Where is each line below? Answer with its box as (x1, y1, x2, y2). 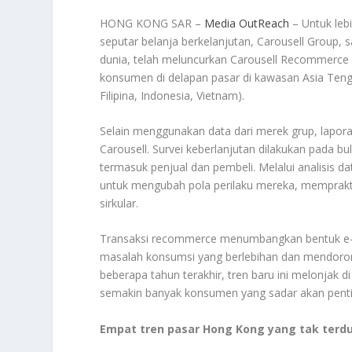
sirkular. (100, 196, 139, 211)
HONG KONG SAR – (100, 15, 205, 31)
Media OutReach (204, 15, 290, 31)
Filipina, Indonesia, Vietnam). (100, 87, 245, 103)
